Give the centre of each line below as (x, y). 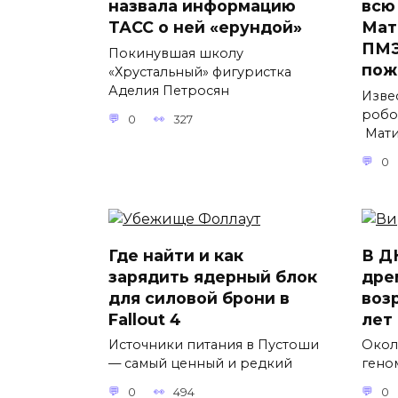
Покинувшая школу (176, 53)
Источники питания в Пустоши (214, 345)
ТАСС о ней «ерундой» (205, 27)
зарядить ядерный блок (213, 276)
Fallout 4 (145, 319)
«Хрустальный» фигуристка (200, 72)
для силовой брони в (199, 298)
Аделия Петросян (169, 90)
